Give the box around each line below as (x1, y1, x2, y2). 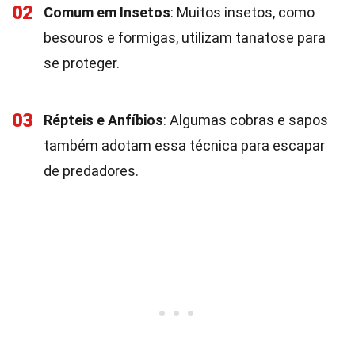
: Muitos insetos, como (170, 4, 315, 21)
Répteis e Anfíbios (44, 112, 163, 128)
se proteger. (44, 55, 120, 71)
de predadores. (44, 162, 139, 179)
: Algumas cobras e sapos (163, 112, 328, 128)
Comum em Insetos (44, 4, 170, 21)
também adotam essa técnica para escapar (44, 137, 325, 154)
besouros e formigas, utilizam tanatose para (44, 29, 326, 46)
